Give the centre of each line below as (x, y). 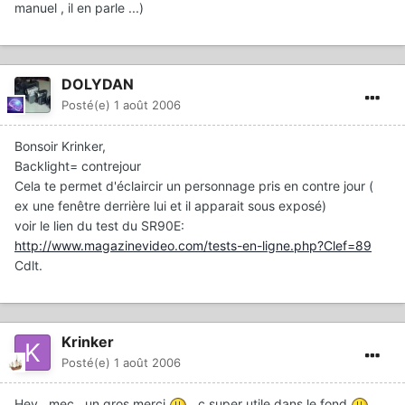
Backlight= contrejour (78, 166)
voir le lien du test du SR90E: (99, 226)
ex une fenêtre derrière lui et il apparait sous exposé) (170, 206)
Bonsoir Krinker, (60, 146)
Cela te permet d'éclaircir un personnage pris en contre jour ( (194, 186)
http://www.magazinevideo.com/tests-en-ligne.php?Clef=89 (193, 246)
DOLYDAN (98, 85)
